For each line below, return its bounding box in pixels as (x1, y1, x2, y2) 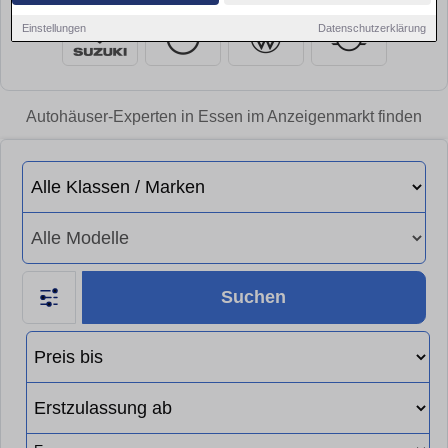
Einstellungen (22, 21, 87, 34)
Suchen (221, 286, 287, 307)
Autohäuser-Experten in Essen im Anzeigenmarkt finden (26, 108, 422, 125)
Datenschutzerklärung (317, 21, 426, 34)
